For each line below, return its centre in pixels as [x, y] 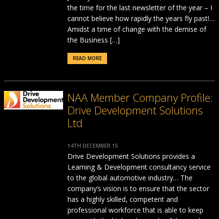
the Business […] [93, 40]
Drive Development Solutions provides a [131, 156]
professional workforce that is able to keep [135, 210]
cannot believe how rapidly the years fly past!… [141, 18]
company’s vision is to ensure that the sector [138, 188]
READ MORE [87, 58]
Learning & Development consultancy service [139, 167]
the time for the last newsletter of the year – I [140, 8]
